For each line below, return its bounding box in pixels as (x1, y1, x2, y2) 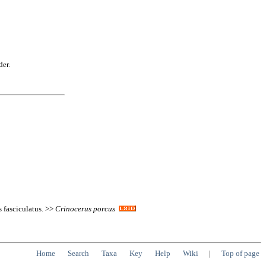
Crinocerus (55, 204, 91, 213)
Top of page (221, 249, 259, 258)
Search (68, 249, 89, 258)
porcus (93, 204, 115, 213)
